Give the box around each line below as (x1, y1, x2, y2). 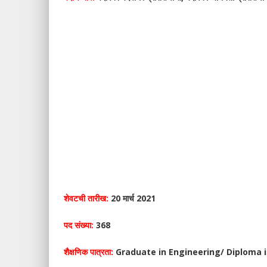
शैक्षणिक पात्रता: (64, 246, 113, 257)
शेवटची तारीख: (64, 193, 111, 204)
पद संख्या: (64, 219, 94, 231)
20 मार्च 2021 (111, 193, 156, 204)
